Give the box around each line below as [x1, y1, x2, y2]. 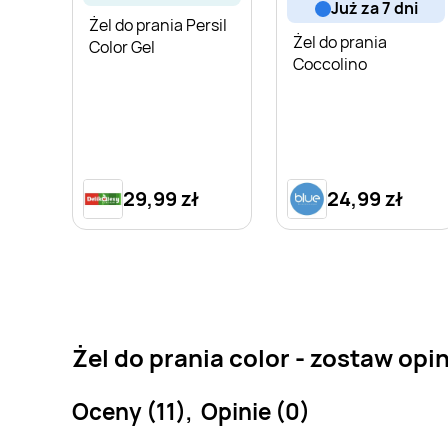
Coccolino [293, 52, 367, 75]
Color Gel [89, 35, 155, 58]
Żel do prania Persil [89, 13, 227, 36]
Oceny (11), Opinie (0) [72, 395, 310, 427]
